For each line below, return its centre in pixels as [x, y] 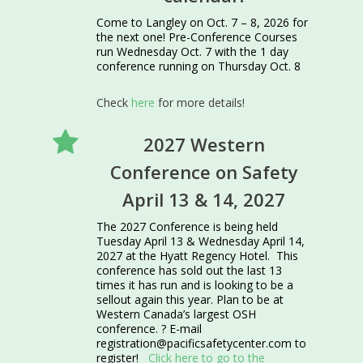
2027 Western [204, 144]
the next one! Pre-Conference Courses [197, 37]
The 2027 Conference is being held [188, 226]
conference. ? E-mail [149, 329]
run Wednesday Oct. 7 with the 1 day [193, 51]
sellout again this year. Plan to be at [190, 299]
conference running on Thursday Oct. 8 [199, 66]
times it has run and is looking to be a [195, 285]
